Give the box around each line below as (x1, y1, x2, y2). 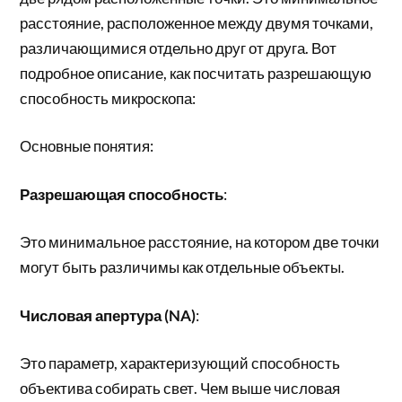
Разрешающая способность (20, 184, 224, 204)
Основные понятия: (20, 136, 154, 155)
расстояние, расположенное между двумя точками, (20, 13, 374, 32)
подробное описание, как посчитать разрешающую (20, 63, 372, 83)
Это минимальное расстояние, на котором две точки (20, 232, 380, 251)
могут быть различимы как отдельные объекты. (20, 258, 345, 276)
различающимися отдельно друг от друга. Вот (20, 38, 337, 57)
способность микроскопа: (20, 88, 197, 108)
